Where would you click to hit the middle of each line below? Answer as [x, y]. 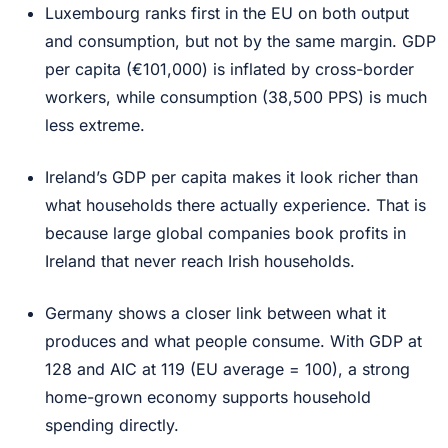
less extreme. [95, 125]
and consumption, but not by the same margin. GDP [240, 41]
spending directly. [112, 425]
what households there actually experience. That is [235, 205]
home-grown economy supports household [208, 397]
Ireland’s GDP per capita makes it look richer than [231, 177]
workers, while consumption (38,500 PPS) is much [236, 97]
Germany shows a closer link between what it [215, 313]
